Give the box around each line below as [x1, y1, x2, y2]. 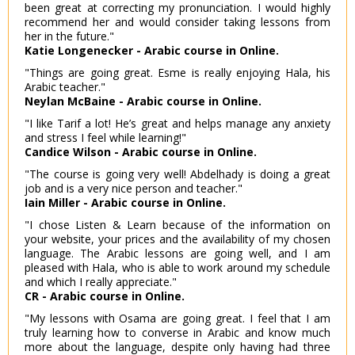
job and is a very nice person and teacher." [25, 181, 242, 197]
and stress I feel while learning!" [25, 130, 186, 146]
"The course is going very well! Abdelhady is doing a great [25, 166, 330, 182]
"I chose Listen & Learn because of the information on [25, 217, 330, 233]
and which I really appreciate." [25, 274, 177, 290]
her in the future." [25, 29, 114, 44]
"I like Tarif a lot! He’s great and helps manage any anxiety [25, 116, 330, 132]
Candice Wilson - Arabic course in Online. [25, 144, 257, 160]
